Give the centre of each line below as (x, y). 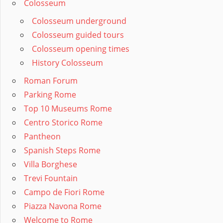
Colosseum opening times (81, 49)
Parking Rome (50, 95)
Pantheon (42, 137)
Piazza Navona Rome (63, 206)
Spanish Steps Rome (62, 151)
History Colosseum (67, 63)
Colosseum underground (79, 21)
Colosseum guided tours (78, 35)
